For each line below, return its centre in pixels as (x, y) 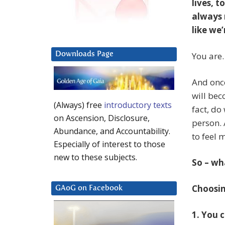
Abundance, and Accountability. (112, 131)
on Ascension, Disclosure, (102, 118)
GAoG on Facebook (89, 188)
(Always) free (79, 105)
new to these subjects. (95, 157)
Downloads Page (84, 54)
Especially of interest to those (109, 144)
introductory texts (138, 105)
